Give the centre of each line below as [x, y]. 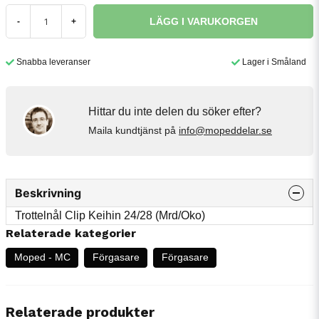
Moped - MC [42, 257]
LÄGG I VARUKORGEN [203, 21]
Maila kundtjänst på [134, 131]
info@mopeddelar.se [225, 131]
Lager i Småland [274, 62]
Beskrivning [48, 193]
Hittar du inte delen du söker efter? [175, 112]
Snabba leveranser [53, 62]
